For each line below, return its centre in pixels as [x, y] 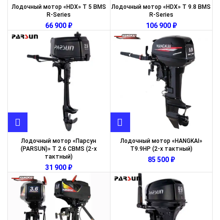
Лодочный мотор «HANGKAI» [161, 141]
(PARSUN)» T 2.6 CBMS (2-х [59, 149]
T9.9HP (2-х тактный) [161, 149]
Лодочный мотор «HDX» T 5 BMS [59, 7]
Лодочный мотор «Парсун [59, 141]
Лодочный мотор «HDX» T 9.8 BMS [161, 7]
